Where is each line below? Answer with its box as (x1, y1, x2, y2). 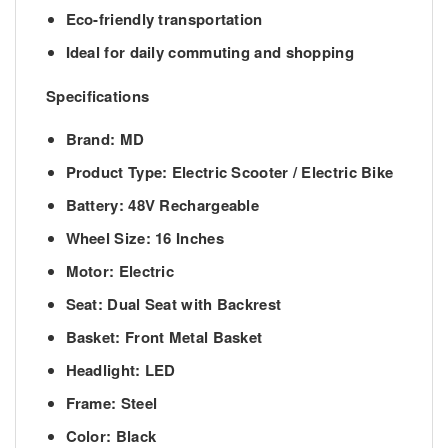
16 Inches (150, 226, 224, 249)
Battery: (65, 193, 124, 216)
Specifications (46, 84, 150, 107)
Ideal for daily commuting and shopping (65, 41, 354, 64)
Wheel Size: (65, 226, 151, 249)
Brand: (65, 127, 116, 150)
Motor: (65, 259, 115, 282)
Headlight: (65, 358, 141, 381)
